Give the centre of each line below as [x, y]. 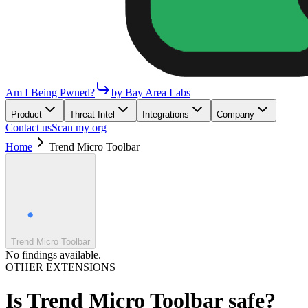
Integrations [166, 114]
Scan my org [79, 128]
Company [235, 114]
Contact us [29, 128]
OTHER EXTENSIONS [60, 267]
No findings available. [53, 255]
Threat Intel [92, 114]
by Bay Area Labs [151, 92]
